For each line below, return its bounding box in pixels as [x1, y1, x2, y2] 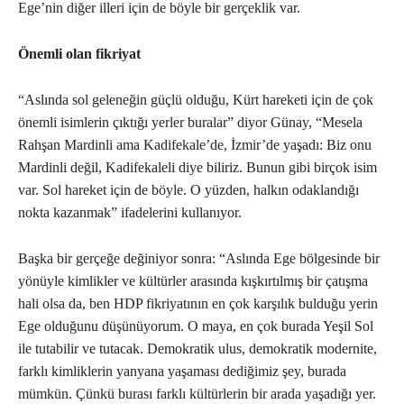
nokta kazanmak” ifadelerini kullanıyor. [18, 205, 242, 221]
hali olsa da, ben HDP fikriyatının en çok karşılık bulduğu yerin [18, 296, 378, 312]
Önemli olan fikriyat [18, 46, 141, 62]
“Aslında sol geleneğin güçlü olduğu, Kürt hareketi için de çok [18, 92, 373, 108]
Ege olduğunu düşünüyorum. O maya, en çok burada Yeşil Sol [18, 318, 373, 335]
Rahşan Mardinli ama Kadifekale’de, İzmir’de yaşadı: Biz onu [18, 137, 372, 153]
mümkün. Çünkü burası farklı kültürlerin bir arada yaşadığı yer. [18, 386, 376, 402]
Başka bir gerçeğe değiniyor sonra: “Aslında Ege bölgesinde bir [18, 251, 380, 267]
